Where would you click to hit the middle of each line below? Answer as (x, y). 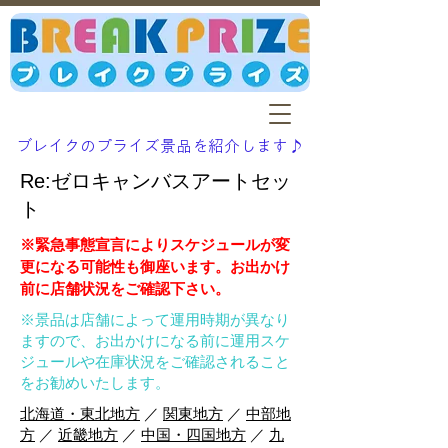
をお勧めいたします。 (95, 382)
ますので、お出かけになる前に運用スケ (155, 340)
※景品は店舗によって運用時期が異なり (155, 319)
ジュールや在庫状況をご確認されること (155, 361)
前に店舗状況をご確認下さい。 (125, 288)
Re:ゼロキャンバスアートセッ (155, 181)
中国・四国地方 (193, 434)
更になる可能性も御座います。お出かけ (155, 266)
